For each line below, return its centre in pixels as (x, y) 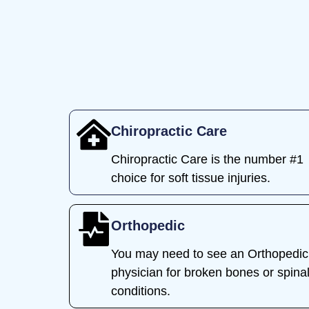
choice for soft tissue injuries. (191, 178)
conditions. (141, 291)
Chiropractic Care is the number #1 (207, 159)
